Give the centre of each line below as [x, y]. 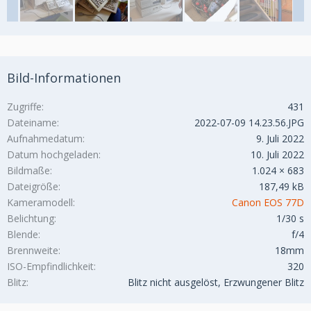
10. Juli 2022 [277, 155]
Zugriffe [24, 107]
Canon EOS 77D [268, 203]
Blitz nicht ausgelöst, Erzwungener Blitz [216, 283]
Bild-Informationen [64, 78]
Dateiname [32, 123]
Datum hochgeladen [53, 155]
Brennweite [33, 251]
